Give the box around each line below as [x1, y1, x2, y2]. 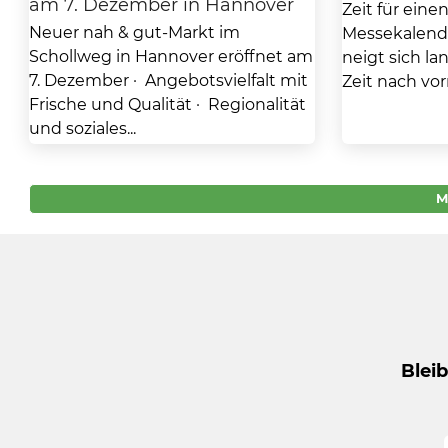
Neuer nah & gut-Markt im [28, 22, 240, 42]
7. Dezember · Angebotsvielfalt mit [28, 70, 308, 90]
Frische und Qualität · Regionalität [28, 94, 306, 114]
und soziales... [28, 118, 136, 138]
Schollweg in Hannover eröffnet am [28, 46, 313, 66]
